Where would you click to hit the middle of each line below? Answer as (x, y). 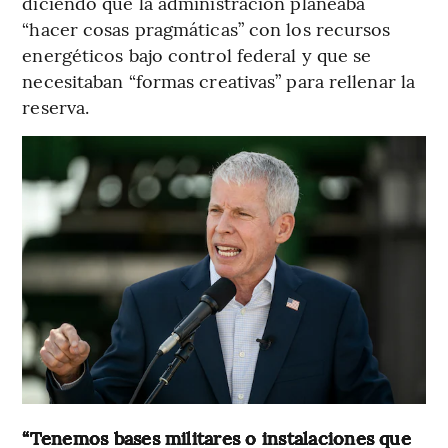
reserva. (56, 106)
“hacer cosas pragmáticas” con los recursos (206, 28)
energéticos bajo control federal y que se (197, 54)
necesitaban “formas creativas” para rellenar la (219, 80)
